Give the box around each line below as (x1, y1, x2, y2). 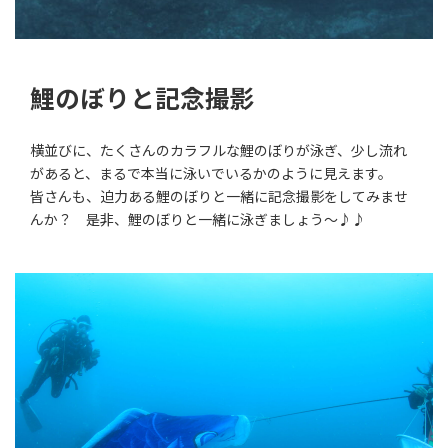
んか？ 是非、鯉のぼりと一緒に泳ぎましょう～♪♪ (30, 209, 366, 229)
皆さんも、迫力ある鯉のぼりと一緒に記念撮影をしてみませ (30, 186, 408, 206)
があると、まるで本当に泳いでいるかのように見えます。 (30, 163, 406, 183)
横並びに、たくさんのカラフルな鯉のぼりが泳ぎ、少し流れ (30, 140, 407, 160)
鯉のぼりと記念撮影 (30, 79, 255, 115)
